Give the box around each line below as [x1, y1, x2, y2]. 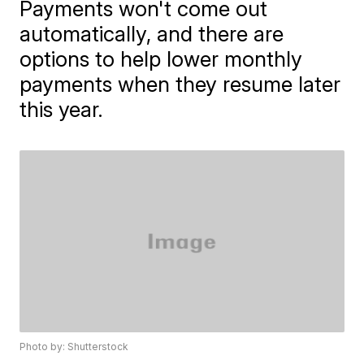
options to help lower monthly [19, 46, 303, 71]
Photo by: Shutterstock [19, 340, 129, 353]
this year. [19, 97, 104, 122]
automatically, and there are [19, 21, 284, 46]
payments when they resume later [19, 71, 341, 97]
